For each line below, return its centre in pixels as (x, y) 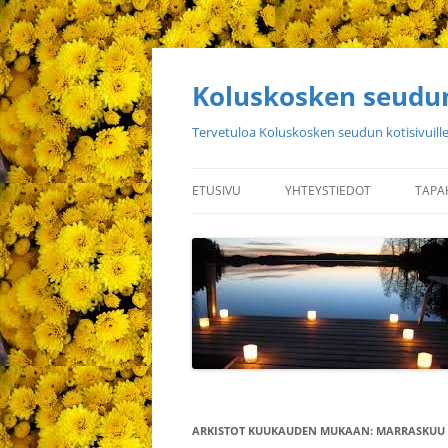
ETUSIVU (216, 190)
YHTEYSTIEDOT (328, 190)
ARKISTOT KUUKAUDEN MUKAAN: (284, 430)
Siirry (208, 53)
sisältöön (221, 67)
